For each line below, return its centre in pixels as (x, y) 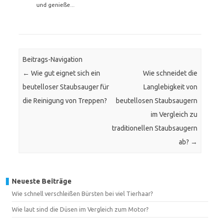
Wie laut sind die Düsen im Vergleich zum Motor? (80, 209)
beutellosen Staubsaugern (156, 101)
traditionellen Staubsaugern (154, 128)
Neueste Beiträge (42, 181)
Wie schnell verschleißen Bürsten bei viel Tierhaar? (82, 193)
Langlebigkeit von (170, 87)
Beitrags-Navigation (53, 60)
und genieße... (55, 5)
